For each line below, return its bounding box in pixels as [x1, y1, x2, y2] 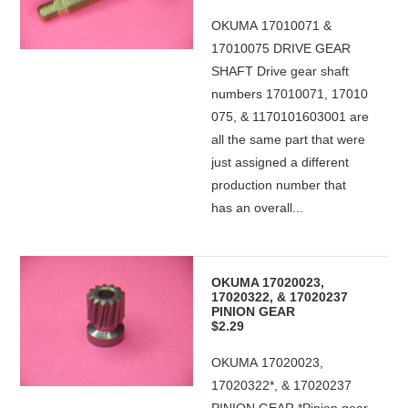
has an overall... [211, 200, 304, 215]
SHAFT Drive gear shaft [211, 64, 350, 78]
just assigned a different [211, 155, 350, 169]
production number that [211, 178, 347, 192]
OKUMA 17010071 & [211, 18, 332, 33]
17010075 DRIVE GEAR [211, 41, 352, 56]
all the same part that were [211, 132, 366, 147]
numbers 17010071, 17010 [211, 87, 369, 101]
